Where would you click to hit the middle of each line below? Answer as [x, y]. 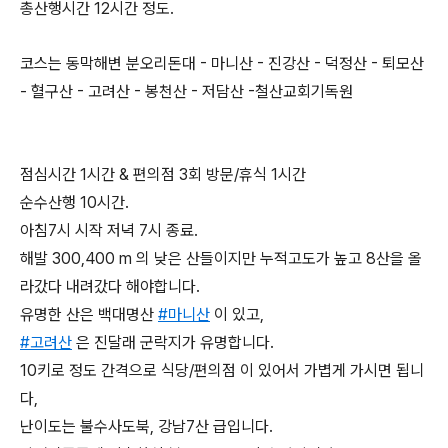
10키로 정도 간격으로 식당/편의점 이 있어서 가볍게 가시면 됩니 [222, 370]
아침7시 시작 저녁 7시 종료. [109, 230]
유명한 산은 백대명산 [87, 314]
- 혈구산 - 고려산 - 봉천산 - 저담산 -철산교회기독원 [186, 91]
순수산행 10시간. [74, 202]
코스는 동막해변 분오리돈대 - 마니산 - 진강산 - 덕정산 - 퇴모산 [222, 63]
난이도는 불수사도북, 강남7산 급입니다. [146, 426]
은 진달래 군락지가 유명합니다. [175, 342]
